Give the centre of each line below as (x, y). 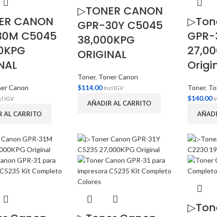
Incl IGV (114, 88)
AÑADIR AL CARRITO (119, 103)
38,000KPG (106, 40)
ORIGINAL (102, 54)
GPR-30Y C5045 (120, 25)
